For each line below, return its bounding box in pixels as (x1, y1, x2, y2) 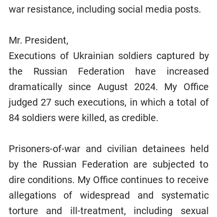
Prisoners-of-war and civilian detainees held (8, 142, 209, 155)
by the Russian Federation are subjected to (8, 158, 209, 170)
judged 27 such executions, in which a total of (8, 96, 209, 108)
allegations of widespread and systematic (8, 189, 209, 201)
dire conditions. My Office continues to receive (8, 173, 209, 186)
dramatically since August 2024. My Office (8, 80, 209, 93)
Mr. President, (8, 34, 68, 46)
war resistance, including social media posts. (8, 3, 201, 15)
